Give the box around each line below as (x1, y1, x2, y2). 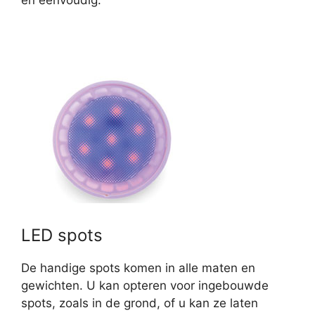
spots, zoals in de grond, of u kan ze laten (21, 296, 258, 311)
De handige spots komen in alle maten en (21, 261, 255, 276)
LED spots (21, 225, 103, 246)
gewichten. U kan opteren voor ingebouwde (21, 278, 269, 293)
